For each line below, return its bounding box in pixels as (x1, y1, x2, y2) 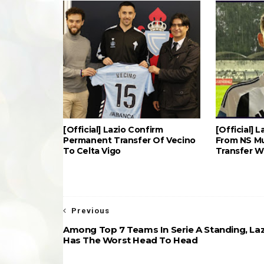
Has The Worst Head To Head (63, 235, 198, 246)
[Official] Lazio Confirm (63, 124, 163, 135)
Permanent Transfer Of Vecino (63, 135, 196, 146)
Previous (71, 206, 110, 215)
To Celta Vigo (63, 146, 121, 156)
